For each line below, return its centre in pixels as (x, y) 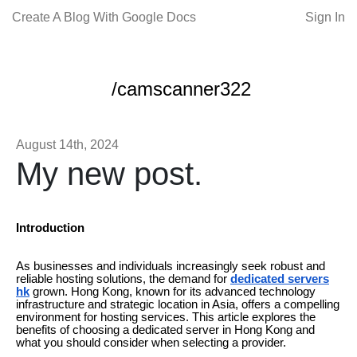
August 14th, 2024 (67, 145)
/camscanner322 (181, 89)
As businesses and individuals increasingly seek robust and (171, 266)
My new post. (109, 174)
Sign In (325, 17)
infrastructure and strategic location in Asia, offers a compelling (178, 304)
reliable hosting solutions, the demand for (122, 279)
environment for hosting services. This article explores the (166, 317)
